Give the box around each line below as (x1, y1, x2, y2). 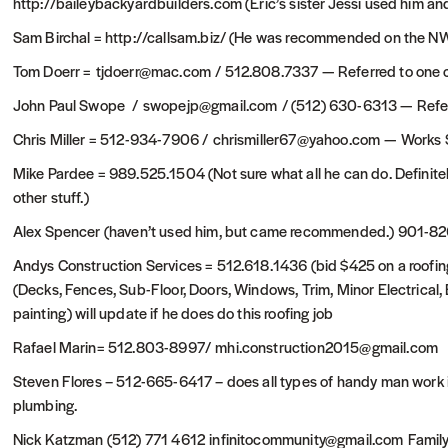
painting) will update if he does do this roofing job (12, 302, 334, 323)
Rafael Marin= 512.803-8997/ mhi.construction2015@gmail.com (12, 336, 438, 357)
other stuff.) (12, 186, 89, 207)
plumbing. (12, 394, 78, 415)
